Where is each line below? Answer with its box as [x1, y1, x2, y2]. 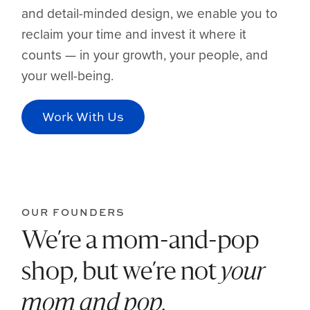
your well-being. [21, 65, 114, 84]
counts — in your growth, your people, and [21, 44, 268, 64]
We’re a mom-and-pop [21, 229, 259, 254]
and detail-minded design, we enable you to [21, 3, 278, 22]
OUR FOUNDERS [21, 205, 126, 219]
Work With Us [42, 107, 125, 125]
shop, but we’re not [21, 260, 221, 285]
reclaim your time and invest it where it [21, 24, 247, 43]
